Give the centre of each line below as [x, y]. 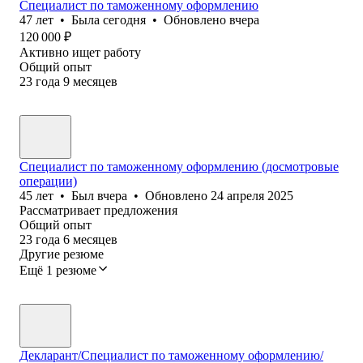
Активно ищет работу [80, 52]
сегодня [124, 19]
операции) [48, 181]
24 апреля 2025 [252, 195]
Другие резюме [62, 254]
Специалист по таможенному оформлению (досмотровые [179, 166]
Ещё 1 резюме [58, 270]
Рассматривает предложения [98, 210]
